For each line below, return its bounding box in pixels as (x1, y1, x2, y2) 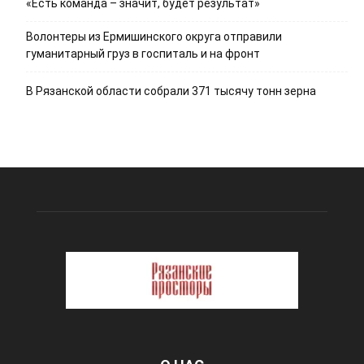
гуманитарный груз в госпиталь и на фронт (26, 47, 260, 61)
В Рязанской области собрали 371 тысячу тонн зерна (26, 84, 316, 98)
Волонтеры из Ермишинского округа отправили (26, 30, 282, 44)
